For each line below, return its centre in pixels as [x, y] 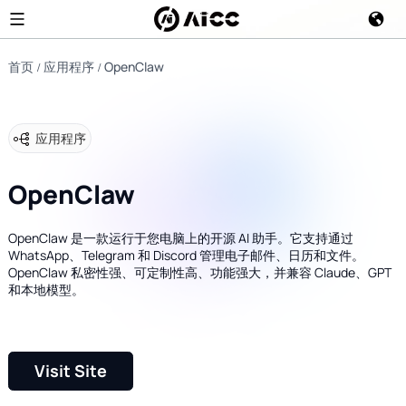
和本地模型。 [46, 290]
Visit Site [70, 371]
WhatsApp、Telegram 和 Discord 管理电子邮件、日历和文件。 [186, 256]
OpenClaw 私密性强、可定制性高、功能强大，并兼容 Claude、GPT [199, 273]
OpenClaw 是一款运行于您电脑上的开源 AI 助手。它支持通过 [180, 238]
